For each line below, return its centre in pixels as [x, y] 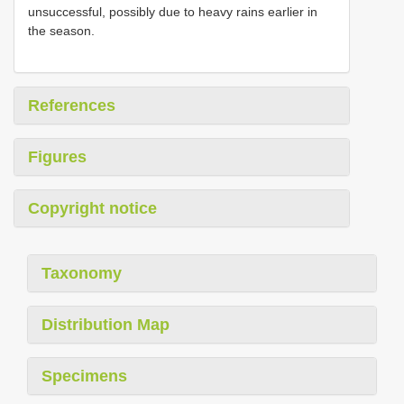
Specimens [84, 376]
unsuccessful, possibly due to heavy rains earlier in [173, 12]
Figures [57, 157]
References [72, 106]
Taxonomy [82, 274]
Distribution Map [106, 325]
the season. [61, 31]
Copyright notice [92, 209]
